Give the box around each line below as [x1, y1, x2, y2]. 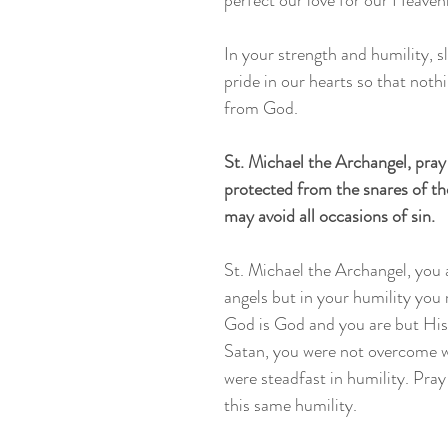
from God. [224, 95, 302, 121]
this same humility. [224, 392, 361, 418]
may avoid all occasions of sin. [224, 203, 439, 229]
